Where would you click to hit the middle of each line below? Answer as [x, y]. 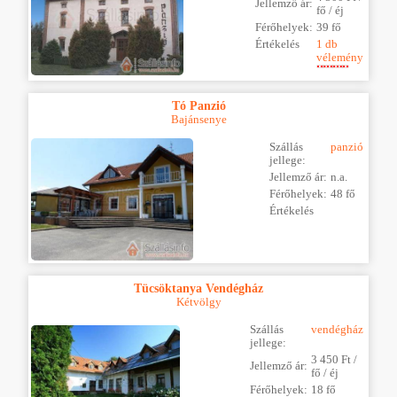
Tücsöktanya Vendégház [198, 288]
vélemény [340, 57]
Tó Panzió [198, 105]
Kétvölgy [198, 303]
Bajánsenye [198, 119]
